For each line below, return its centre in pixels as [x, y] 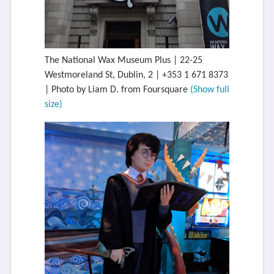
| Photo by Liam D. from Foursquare [117, 90]
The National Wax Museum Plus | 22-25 [123, 60]
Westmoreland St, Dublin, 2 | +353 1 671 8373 [136, 75]
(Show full [209, 90]
